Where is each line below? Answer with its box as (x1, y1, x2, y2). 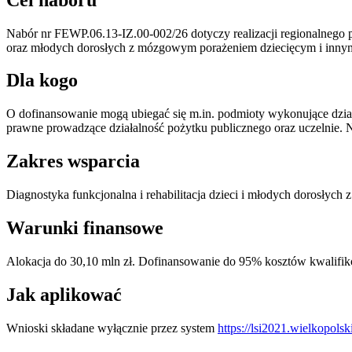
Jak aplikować (6, 284, 122, 305)
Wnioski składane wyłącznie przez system (6, 321, 218, 335)
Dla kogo (6, 70, 78, 91)
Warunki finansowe (6, 218, 163, 239)
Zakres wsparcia (6, 151, 140, 172)
